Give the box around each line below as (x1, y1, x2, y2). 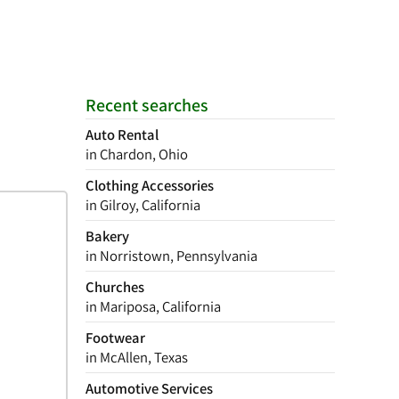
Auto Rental (85, 125, 159, 144)
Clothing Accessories (85, 175, 214, 195)
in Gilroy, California (85, 195, 200, 215)
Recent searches (85, 94, 208, 117)
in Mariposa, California (85, 297, 221, 316)
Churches (85, 277, 144, 297)
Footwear (85, 328, 145, 347)
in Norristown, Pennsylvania (85, 246, 257, 265)
